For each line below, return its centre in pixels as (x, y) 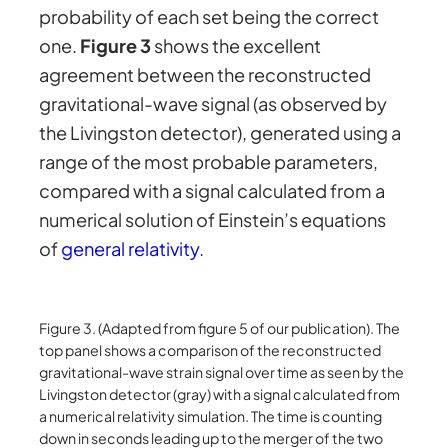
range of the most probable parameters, (209, 161)
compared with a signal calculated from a (212, 190)
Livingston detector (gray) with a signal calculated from (220, 394)
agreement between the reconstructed (205, 74)
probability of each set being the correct (209, 16)
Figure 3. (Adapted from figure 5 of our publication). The (220, 328)
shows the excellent (236, 45)
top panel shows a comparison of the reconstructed (210, 350)
